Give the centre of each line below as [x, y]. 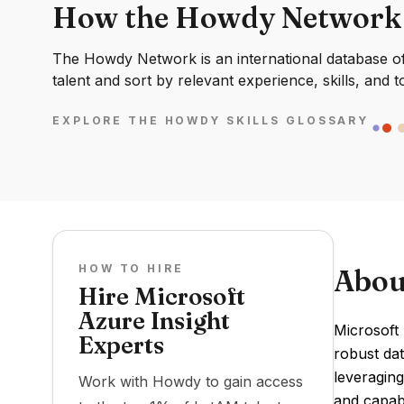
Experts [121, 345]
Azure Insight [154, 321]
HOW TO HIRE [131, 268]
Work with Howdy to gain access [191, 381]
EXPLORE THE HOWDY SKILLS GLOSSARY [211, 121]
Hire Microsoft [162, 297]
